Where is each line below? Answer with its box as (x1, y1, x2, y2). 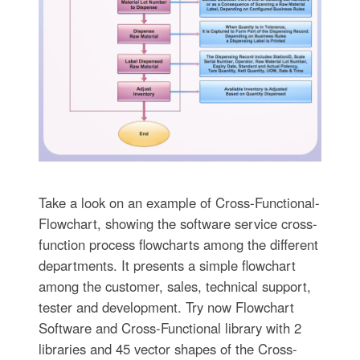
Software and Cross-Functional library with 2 (38, 318, 301, 338)
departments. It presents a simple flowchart (38, 256, 296, 276)
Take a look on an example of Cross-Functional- (38, 193, 320, 213)
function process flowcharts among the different (38, 235, 318, 255)
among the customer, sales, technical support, (38, 276, 311, 297)
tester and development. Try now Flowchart (38, 297, 294, 317)
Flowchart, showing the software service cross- (38, 214, 317, 234)
